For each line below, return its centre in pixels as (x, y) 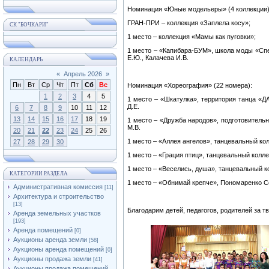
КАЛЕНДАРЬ (26, 59)
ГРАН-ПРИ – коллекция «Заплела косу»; (189, 23)
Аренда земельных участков (57, 213)
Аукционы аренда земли (50, 240)
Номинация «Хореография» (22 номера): (190, 85)
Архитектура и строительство (59, 196)
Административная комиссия (58, 187)
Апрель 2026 (83, 74)
